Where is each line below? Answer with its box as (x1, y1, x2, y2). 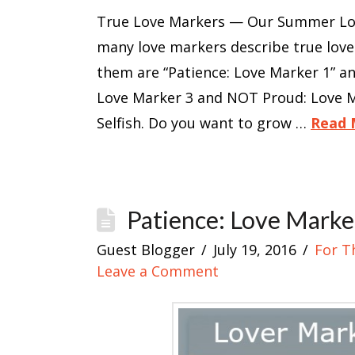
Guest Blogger (97, 240, 195, 260)
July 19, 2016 (213, 240, 297, 260)
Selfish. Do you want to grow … (97, 113, 311, 133)
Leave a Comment (97, 261, 219, 281)
